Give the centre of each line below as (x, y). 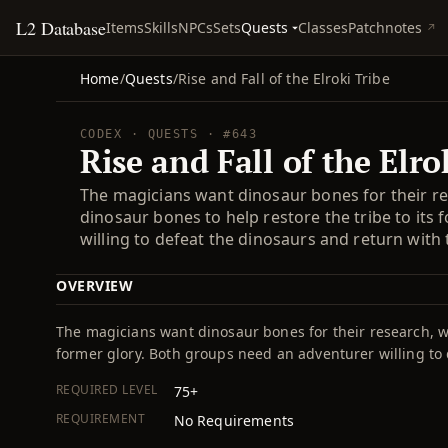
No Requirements (233, 420)
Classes (323, 27)
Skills (161, 27)
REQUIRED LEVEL (107, 389)
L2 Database (61, 27)
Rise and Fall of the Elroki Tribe (283, 78)
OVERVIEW (95, 285)
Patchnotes (385, 27)
